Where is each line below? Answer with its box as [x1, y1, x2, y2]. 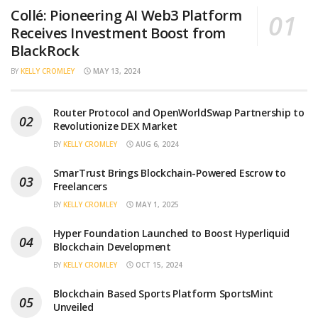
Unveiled [53, 300, 94, 314]
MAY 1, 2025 [133, 199, 179, 209]
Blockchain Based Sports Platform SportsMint [53, 286, 273, 300]
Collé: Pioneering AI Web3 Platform [11, 5, 242, 25]
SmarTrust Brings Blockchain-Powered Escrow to [53, 165, 286, 180]
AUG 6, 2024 [133, 138, 179, 149]
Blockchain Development [53, 239, 171, 253]
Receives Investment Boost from [11, 23, 226, 43]
